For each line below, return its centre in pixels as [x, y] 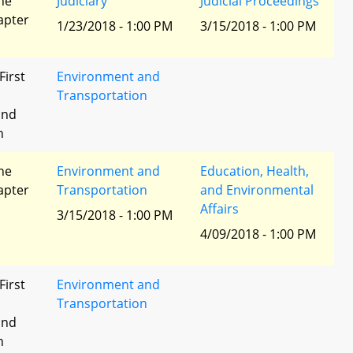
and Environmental [257, 190]
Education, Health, [255, 171]
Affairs [219, 209]
